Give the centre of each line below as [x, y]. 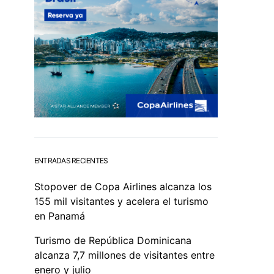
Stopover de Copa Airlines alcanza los [123, 186]
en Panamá [60, 216]
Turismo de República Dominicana [113, 240]
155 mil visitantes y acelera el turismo [121, 201]
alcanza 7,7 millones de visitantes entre [124, 255]
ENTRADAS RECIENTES [71, 160]
